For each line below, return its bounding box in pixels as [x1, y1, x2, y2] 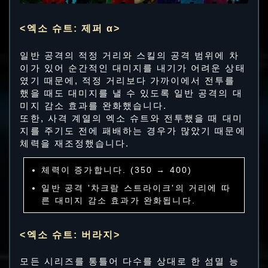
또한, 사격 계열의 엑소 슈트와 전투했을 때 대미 [20, 113, 243, 123]
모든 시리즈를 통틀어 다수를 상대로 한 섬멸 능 [20, 257, 239, 267]
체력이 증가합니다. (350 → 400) [41, 165, 193, 175]
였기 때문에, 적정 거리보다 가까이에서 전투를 [20, 75, 236, 86]
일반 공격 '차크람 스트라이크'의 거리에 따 [41, 183, 231, 193]
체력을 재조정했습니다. [20, 138, 129, 148]
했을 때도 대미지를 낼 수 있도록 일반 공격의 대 [20, 88, 243, 98]
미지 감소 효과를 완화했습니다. [20, 100, 167, 111]
